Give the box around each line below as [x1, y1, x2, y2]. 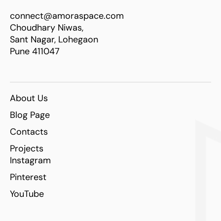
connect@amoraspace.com [10, 9, 124, 22]
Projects [10, 142, 43, 154]
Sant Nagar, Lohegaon [10, 33, 98, 45]
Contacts [10, 125, 48, 138]
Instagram [10, 154, 51, 166]
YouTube [10, 187, 44, 200]
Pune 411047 [10, 45, 60, 57]
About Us [10, 92, 48, 104]
